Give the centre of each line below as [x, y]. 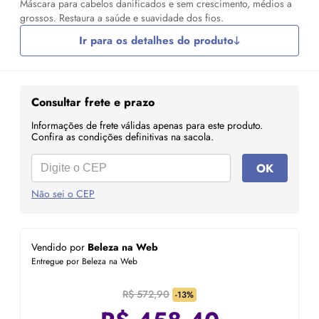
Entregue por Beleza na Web [84, 261]
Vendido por [59, 247]
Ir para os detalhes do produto [156, 41]
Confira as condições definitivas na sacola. [122, 137]
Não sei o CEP [63, 194]
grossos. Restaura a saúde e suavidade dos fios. [122, 18]
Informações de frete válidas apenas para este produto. [147, 125]
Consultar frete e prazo [93, 102]
